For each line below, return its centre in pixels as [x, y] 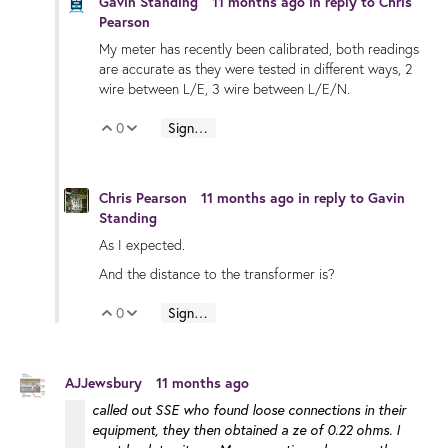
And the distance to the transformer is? [217, 273]
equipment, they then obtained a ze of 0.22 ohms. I [246, 429]
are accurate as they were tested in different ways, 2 [255, 69]
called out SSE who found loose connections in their [249, 409]
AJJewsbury [105, 382]
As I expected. [142, 244]
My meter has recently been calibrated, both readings [259, 49]
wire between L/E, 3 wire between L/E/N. [226, 89]
